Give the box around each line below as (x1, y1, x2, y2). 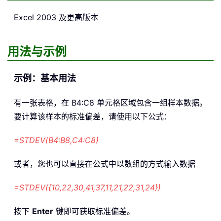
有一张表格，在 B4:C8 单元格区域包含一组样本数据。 (14, 98, 207, 108)
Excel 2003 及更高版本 (14, 12, 98, 23)
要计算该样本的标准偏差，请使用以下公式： (14, 111, 172, 122)
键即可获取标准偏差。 (53, 206, 135, 217)
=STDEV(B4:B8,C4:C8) (14, 135, 99, 146)
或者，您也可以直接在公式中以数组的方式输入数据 (14, 159, 195, 169)
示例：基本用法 (14, 73, 76, 84)
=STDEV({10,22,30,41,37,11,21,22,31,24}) (14, 183, 161, 193)
